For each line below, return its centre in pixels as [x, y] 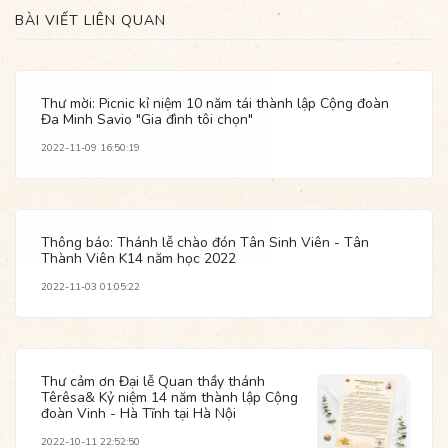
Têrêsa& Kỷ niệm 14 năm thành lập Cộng [169, 397]
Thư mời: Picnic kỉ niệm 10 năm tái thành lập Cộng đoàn [215, 103]
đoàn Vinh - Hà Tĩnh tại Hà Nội [138, 413]
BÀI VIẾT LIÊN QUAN [90, 20]
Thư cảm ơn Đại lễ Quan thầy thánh [153, 381]
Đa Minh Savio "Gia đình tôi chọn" [147, 119]
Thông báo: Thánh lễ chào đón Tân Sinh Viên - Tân [205, 242]
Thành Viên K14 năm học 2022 [138, 258]
